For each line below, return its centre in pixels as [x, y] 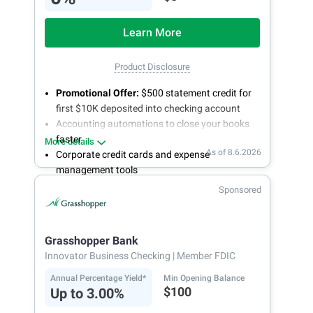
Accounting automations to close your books [153, 124]
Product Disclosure [152, 67]
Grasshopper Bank [92, 241]
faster [69, 139]
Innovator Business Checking [109, 256]
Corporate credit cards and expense [133, 155]
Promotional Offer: [97, 93]
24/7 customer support [106, 201]
